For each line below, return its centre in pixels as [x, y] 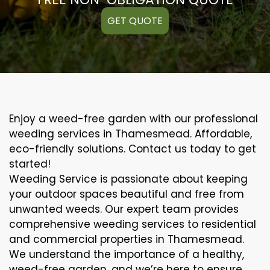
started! [30, 164]
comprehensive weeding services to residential [133, 224]
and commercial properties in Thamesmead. [127, 239]
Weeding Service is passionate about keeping [128, 179]
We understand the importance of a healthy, [127, 254]
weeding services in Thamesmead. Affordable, [130, 133]
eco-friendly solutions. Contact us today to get [133, 149]
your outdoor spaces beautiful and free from [127, 194]
